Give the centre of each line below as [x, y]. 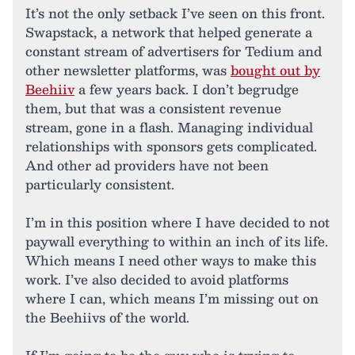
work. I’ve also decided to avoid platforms [157, 280]
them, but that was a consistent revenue [153, 109]
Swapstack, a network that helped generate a [169, 32]
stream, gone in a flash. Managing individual [169, 128]
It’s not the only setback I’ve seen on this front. [175, 13]
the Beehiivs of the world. [107, 318]
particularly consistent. [100, 185]
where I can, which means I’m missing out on [172, 299]
